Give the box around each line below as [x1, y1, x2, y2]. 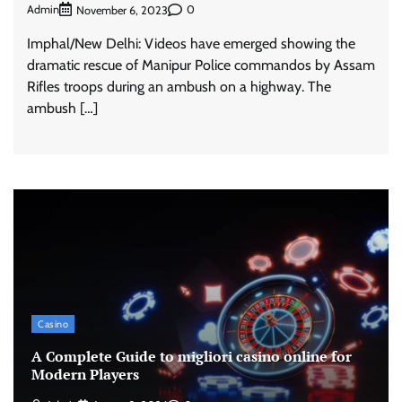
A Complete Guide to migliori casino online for [31, 345, 352, 366]
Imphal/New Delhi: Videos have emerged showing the [27, 34, 355, 52]
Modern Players [31, 363, 139, 384]
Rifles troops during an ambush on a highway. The [27, 77, 331, 95]
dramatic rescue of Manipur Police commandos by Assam [27, 56, 375, 74]
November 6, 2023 [76, 3, 168, 17]
